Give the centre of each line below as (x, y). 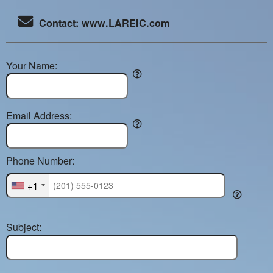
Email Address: (39, 115)
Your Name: (32, 66)
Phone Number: (40, 160)
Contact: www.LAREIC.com (101, 23)
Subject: (24, 227)
